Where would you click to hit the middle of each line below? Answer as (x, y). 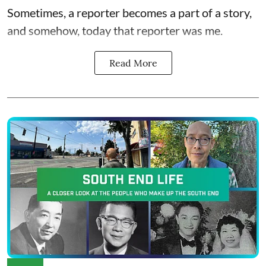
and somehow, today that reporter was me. (115, 30)
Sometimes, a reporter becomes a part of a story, (129, 12)
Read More (133, 63)
